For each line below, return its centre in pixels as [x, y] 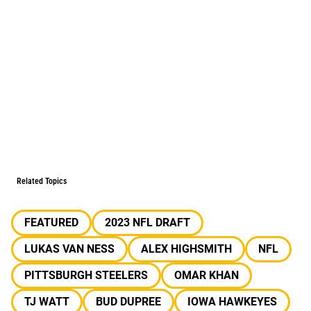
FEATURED [51, 222]
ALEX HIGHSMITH [186, 249]
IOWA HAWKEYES [232, 302]
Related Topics [42, 181]
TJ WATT [47, 302]
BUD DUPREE [128, 302]
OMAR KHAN [207, 275]
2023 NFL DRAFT [148, 222]
